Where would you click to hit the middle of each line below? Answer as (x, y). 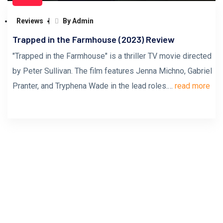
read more (192, 86)
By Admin (77, 21)
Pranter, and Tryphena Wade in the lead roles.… (94, 86)
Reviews (30, 21)
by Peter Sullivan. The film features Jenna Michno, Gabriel (112, 71)
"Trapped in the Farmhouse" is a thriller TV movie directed (112, 56)
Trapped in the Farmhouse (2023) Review (94, 39)
